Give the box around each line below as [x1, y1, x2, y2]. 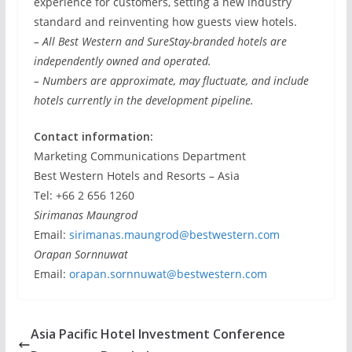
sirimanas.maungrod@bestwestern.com [68, 227, 280, 242]
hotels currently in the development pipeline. [33, 93, 254, 108]
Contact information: [33, 129, 153, 144]
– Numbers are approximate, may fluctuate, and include [33, 73, 309, 88]
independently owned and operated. [33, 53, 211, 68]
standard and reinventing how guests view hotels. [33, 14, 297, 29]
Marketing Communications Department [33, 148, 246, 163]
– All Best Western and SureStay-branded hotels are [33, 34, 287, 49]
